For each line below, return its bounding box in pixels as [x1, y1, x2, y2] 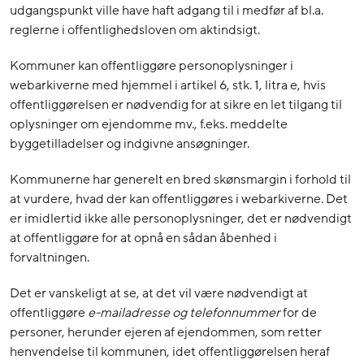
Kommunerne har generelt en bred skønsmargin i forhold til [10, 171, 351, 189]
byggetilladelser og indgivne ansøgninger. [10, 135, 249, 154]
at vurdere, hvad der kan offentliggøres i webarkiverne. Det [10, 190, 348, 209]
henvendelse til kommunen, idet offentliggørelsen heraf [10, 343, 330, 362]
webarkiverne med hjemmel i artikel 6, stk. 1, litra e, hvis [10, 76, 326, 95]
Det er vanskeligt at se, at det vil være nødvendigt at [10, 284, 308, 303]
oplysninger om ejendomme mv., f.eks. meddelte [10, 115, 288, 134]
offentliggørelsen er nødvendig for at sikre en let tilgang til [10, 96, 342, 115]
